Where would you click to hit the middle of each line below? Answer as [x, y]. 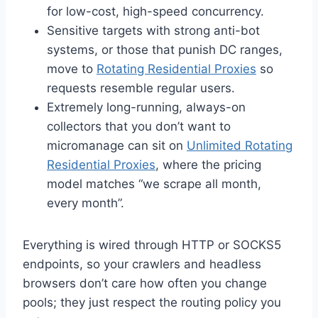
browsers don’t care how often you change [145, 284]
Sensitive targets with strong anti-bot [153, 31]
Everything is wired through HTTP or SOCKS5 [152, 245]
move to [72, 69]
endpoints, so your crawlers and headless [142, 264]
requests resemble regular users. [141, 88]
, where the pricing [208, 165]
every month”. [86, 203]
